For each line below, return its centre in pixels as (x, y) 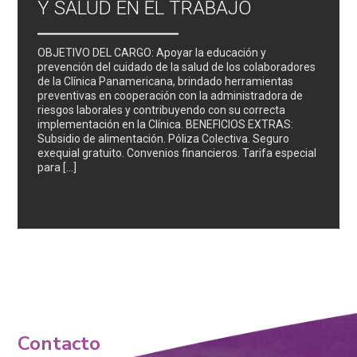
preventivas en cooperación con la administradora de (171, 95)
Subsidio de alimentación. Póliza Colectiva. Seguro (164, 138)
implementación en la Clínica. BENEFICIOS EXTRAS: (167, 124)
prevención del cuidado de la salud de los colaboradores (177, 67)
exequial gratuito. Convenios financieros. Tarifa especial (177, 153)
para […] (57, 167)
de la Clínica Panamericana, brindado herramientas (166, 81)
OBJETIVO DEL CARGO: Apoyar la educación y (152, 52)
